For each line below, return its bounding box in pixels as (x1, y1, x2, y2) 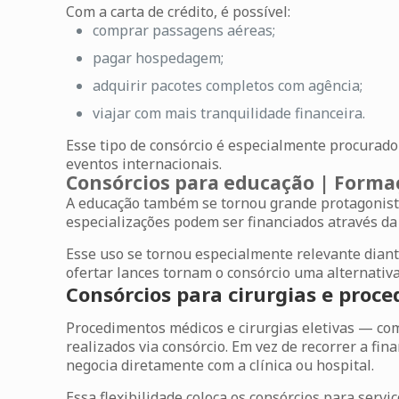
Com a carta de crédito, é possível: (66, 2, 291, 21)
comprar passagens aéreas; (93, 20, 276, 40)
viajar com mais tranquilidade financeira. (93, 103, 366, 123)
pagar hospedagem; (93, 48, 224, 68)
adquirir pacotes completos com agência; (93, 76, 363, 95)
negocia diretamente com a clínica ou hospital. (66, 355, 375, 375)
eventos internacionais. (66, 154, 223, 174)
